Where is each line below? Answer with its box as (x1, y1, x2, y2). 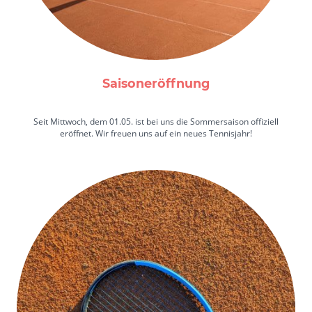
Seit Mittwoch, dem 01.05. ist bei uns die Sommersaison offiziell (33, 115, 279, 127)
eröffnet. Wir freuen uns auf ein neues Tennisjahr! (60, 127, 252, 139)
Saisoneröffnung (102, 76, 210, 91)
